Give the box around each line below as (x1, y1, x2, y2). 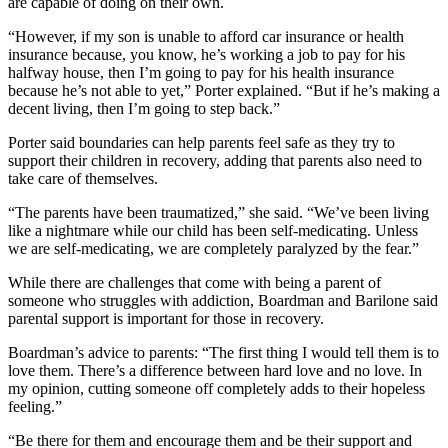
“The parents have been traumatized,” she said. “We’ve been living (8, 203, 429, 221)
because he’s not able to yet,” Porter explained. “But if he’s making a (8, 81, 440, 99)
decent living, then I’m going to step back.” (8, 99, 280, 117)
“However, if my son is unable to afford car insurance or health (8, 27, 404, 45)
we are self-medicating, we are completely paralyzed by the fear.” (8, 239, 419, 257)
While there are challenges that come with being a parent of (8, 273, 381, 291)
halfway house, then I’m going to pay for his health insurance (8, 63, 394, 81)
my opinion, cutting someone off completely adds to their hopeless (8, 379, 425, 397)
